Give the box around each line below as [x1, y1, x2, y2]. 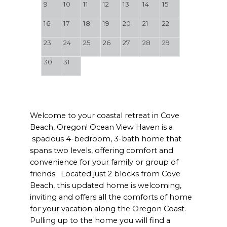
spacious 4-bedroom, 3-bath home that [30, 134, 182, 144]
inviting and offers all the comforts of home [30, 193, 193, 202]
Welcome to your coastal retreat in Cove [30, 111, 180, 121]
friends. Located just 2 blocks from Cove [30, 169, 181, 179]
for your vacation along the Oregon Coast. [30, 204, 188, 214]
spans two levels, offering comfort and [30, 146, 174, 156]
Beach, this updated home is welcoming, [30, 181, 182, 191]
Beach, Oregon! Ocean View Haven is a [30, 123, 173, 132]
